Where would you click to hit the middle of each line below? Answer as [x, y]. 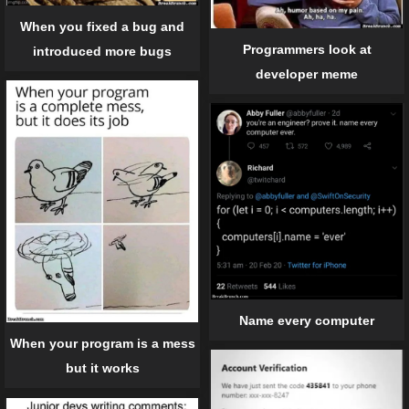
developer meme [307, 73]
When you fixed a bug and [102, 26]
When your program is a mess [102, 344]
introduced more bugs [102, 51]
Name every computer [307, 320]
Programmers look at [307, 49]
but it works [102, 368]
